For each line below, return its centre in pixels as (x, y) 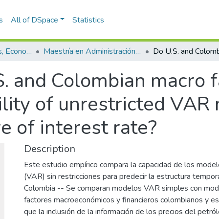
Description (50, 149)
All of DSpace (34, 20)
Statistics (88, 20)
